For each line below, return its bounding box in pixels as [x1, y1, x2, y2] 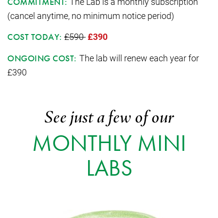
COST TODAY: [7, 31, 62, 42]
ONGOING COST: [7, 53, 79, 64]
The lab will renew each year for [79, 52, 199, 64]
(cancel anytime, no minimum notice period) [7, 9, 174, 21]
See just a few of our [44, 106, 174, 128]
